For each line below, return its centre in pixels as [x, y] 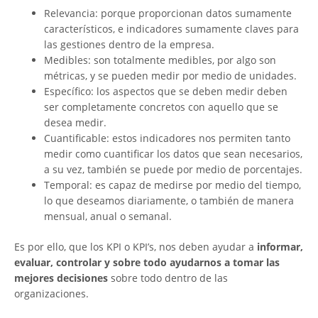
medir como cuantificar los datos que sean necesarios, [173, 154]
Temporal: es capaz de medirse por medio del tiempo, [172, 185]
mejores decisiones [61, 278]
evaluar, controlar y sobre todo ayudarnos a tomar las [147, 263]
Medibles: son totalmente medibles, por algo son [160, 60]
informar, [280, 247]
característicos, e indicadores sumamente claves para [171, 29]
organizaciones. [51, 294]
